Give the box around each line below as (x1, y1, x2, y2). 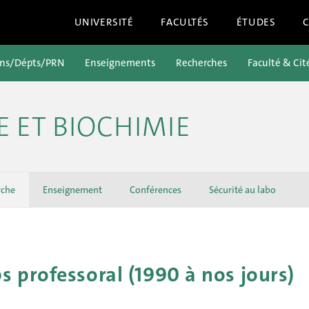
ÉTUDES (236, 15, 276, 29)
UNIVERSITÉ (74, 15, 134, 29)
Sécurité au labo (209, 183, 276, 196)
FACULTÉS (161, 15, 209, 29)
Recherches (176, 56, 227, 70)
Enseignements (85, 56, 155, 70)
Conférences (130, 183, 181, 196)
